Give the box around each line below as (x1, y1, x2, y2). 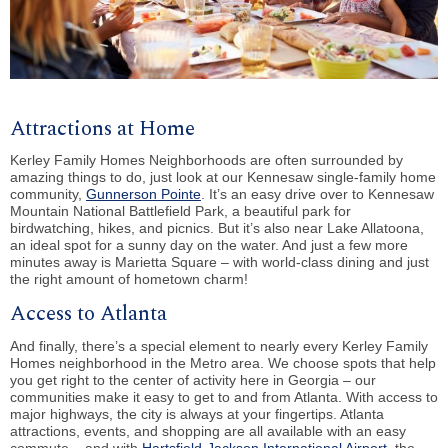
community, (10, 186, 86, 203)
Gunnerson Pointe (86, 186, 201, 203)
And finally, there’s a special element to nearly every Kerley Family (10, 337, 428, 354)
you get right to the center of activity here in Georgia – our (10, 371, 376, 388)
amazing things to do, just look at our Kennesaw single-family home (10, 169, 436, 186)
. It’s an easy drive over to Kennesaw (201, 186, 434, 203)
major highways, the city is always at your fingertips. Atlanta (10, 405, 384, 422)
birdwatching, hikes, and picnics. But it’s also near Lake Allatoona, (10, 220, 424, 237)
